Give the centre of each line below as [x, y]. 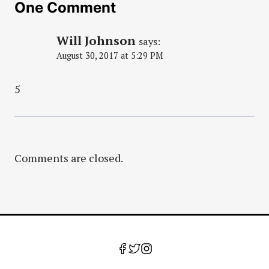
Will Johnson [96, 40]
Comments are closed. [69, 158]
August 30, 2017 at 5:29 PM [110, 55]
